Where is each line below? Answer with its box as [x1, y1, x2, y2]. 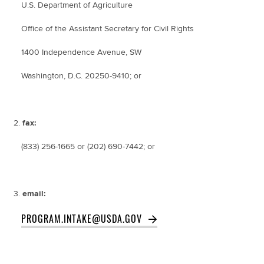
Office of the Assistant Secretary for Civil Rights [12, 23, 196, 34]
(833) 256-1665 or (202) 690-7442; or [12, 141, 157, 152]
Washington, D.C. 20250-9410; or [12, 70, 144, 81]
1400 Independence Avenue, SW [12, 47, 144, 58]
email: [22, 188, 48, 199]
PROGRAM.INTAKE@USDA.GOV [21, 211, 142, 226]
